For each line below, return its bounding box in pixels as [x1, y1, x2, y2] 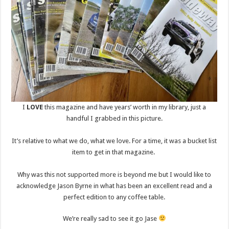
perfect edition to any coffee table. [63, 193, 166, 201]
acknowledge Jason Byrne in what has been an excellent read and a [16, 181, 213, 190]
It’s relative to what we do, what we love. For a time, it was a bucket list [12, 136, 217, 145]
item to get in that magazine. [72, 148, 157, 156]
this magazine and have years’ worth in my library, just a [44, 103, 207, 111]
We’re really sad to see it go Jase [63, 214, 159, 222]
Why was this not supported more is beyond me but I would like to [17, 170, 212, 178]
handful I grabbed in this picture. [66, 114, 163, 122]
